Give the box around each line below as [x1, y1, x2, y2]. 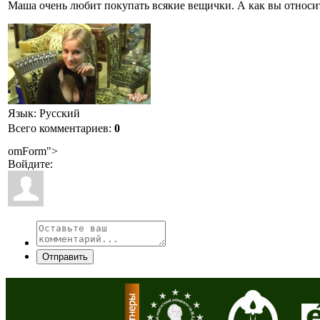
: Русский [34, 106, 80, 119]
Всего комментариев [8, 121, 109, 134]
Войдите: [8, 157, 53, 170]
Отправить [42, 251, 88, 262]
